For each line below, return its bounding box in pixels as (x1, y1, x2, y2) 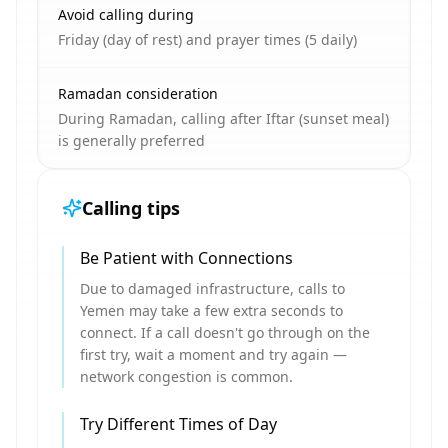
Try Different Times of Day (80, 413, 277, 435)
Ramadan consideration (58, 84, 218, 103)
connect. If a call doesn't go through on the (80, 323, 370, 342)
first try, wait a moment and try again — (80, 345, 347, 364)
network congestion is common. (80, 367, 293, 386)
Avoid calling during (58, 5, 194, 24)
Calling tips (82, 196, 180, 220)
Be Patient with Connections (80, 247, 293, 269)
